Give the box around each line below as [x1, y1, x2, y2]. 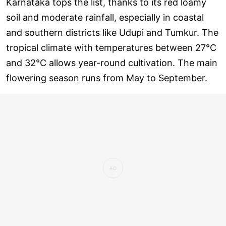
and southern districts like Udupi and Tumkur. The [6, 27, 218, 38]
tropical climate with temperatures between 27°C [6, 42, 216, 53]
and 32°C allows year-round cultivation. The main [6, 57, 217, 68]
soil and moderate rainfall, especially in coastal [6, 12, 204, 23]
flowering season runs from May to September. [6, 72, 207, 83]
